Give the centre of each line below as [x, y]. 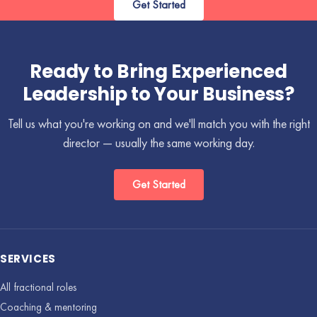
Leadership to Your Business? [158, 94]
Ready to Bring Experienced [158, 72]
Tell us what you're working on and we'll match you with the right [158, 124]
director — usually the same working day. [158, 143]
